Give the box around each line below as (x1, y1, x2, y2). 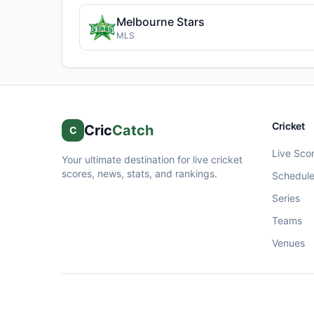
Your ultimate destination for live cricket (62, 153, 243, 165)
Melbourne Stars (116, 15, 205, 29)
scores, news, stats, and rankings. (62, 168, 217, 179)
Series (272, 192, 300, 204)
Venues (272, 237, 305, 249)
